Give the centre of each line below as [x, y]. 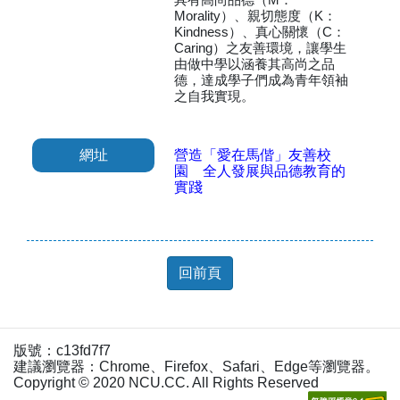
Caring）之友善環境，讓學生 [261, 47]
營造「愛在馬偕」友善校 [253, 154]
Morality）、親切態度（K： [256, 15]
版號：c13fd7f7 [62, 350]
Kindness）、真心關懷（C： [260, 31]
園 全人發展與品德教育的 [260, 171]
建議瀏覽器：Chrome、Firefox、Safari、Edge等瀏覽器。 [196, 366]
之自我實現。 [215, 96]
